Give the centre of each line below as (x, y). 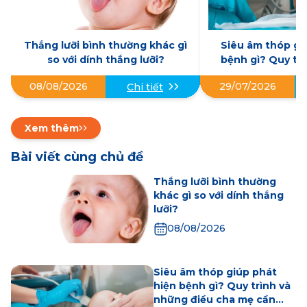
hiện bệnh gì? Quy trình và (222, 286)
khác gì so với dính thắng (219, 196)
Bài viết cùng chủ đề (77, 157)
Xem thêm (52, 128)
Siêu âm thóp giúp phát (215, 272)
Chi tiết (145, 87)
